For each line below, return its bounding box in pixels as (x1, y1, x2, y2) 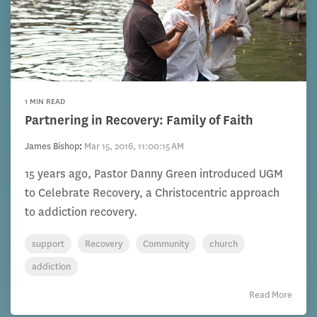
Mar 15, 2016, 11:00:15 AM (84, 140, 184, 152)
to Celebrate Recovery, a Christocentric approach (25, 185, 279, 200)
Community (143, 238, 189, 250)
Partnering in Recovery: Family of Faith (25, 112, 253, 129)
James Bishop (25, 140, 79, 152)
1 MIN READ (25, 96, 65, 107)
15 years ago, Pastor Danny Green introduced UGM (25, 166, 283, 181)
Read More (249, 289, 292, 301)
